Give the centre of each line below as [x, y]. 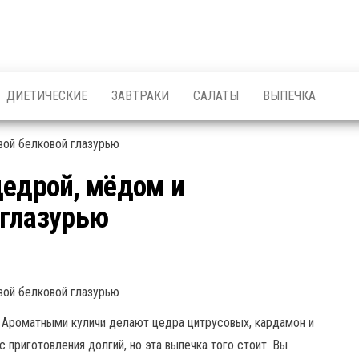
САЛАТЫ [216, 96]
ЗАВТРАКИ [140, 96]
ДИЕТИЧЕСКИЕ [47, 96]
